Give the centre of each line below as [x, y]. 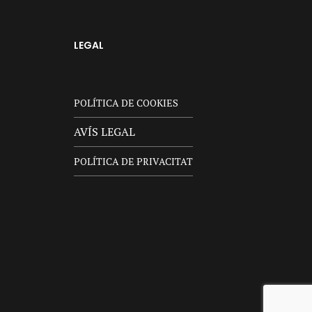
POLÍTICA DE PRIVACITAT [133, 161]
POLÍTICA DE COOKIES [126, 102]
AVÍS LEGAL [104, 131]
